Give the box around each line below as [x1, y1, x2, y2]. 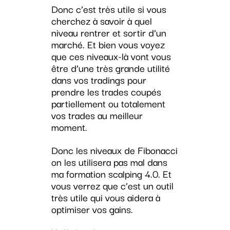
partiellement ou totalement [51, 95, 165, 111]
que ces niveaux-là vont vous [51, 48, 171, 64]
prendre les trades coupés [51, 84, 161, 100]
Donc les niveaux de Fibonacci [51, 142, 178, 158]
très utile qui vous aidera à [51, 189, 160, 205]
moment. [51, 119, 87, 135]
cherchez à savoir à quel [51, 13, 152, 29]
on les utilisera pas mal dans [51, 154, 167, 170]
